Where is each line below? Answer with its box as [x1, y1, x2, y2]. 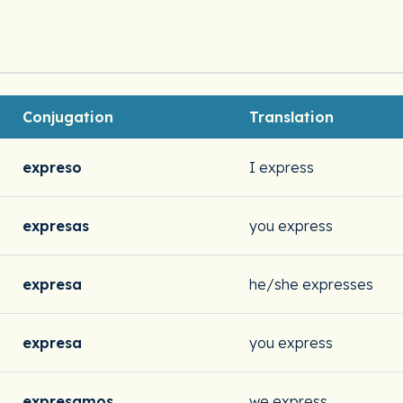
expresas [22, 217, 89, 235]
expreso [22, 158, 82, 176]
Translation [249, 108, 334, 126]
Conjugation [22, 108, 113, 126]
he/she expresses [249, 275, 373, 293]
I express [249, 158, 314, 176]
